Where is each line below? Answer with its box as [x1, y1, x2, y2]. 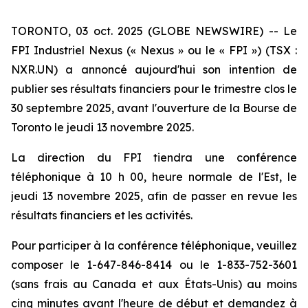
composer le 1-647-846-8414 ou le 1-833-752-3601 [11, 258, 297, 272]
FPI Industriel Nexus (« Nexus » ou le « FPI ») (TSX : [11, 43, 297, 57]
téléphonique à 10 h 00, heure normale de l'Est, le [11, 170, 297, 184]
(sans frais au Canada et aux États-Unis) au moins [11, 277, 297, 291]
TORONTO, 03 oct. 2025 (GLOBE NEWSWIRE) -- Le [11, 24, 297, 38]
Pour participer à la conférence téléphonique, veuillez [11, 239, 297, 252]
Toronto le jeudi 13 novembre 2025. [11, 120, 194, 134]
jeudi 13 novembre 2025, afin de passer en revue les [11, 189, 297, 203]
